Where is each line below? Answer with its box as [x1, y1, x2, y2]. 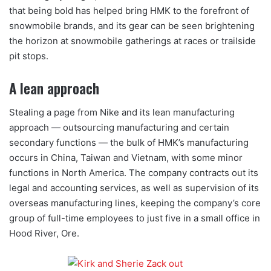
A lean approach [9, 77, 99, 99]
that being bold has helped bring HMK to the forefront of [9, 4, 249, 16]
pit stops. [9, 50, 48, 62]
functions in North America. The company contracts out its [9, 167, 258, 179]
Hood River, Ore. [9, 227, 79, 240]
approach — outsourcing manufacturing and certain [9, 122, 229, 134]
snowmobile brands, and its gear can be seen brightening [9, 19, 255, 31]
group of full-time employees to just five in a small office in [9, 212, 260, 224]
